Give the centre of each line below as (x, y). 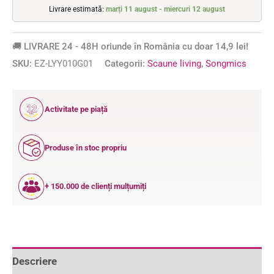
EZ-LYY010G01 (64, 63)
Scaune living (174, 63)
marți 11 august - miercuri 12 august (165, 9)
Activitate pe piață (76, 109)
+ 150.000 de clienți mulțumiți (95, 187)
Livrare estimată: (77, 9)
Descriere (35, 261)
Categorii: (126, 63)
